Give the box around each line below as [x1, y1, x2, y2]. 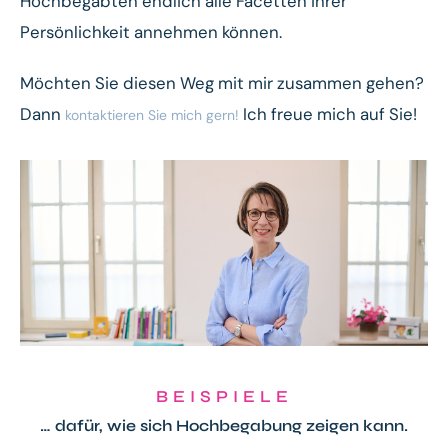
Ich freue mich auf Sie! [239, 102, 417, 125]
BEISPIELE [155, 385, 293, 407]
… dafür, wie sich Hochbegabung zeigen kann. [40, 415, 408, 435]
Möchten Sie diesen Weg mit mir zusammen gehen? [20, 71, 424, 94]
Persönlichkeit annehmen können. [20, 20, 282, 43]
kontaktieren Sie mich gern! [65, 105, 239, 124]
